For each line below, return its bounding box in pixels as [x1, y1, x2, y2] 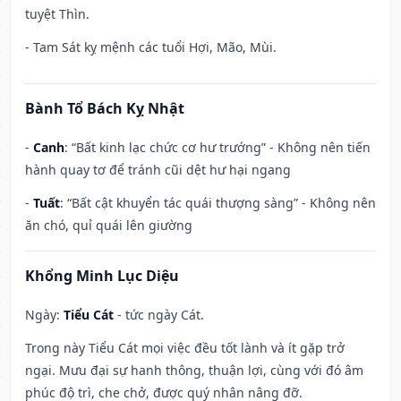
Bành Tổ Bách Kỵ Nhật [25, 98, 184, 119]
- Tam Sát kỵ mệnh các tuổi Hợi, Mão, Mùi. [25, 38, 277, 56]
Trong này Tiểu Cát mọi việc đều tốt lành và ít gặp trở [25, 339, 345, 357]
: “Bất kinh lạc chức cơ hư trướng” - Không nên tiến [64, 139, 371, 157]
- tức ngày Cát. [114, 306, 204, 324]
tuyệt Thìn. [25, 5, 90, 23]
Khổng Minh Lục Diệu [25, 266, 179, 286]
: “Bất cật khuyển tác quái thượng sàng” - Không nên [60, 194, 376, 212]
